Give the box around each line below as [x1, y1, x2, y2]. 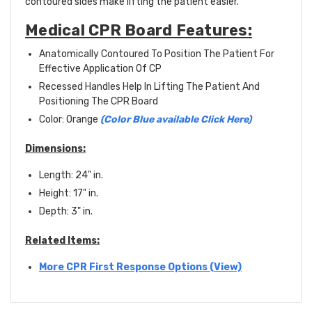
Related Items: [25, 235, 100, 247]
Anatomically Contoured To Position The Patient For [39, 48, 274, 61]
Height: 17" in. [39, 187, 98, 200]
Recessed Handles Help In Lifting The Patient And [39, 81, 260, 93]
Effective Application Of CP [39, 63, 162, 75]
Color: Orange [39, 114, 100, 126]
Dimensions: [25, 143, 86, 155]
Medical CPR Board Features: [25, 21, 252, 40]
